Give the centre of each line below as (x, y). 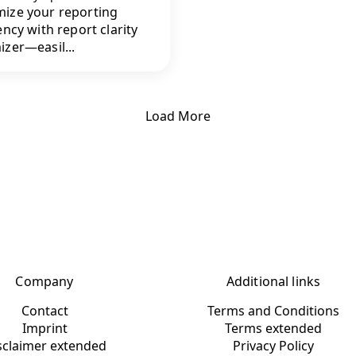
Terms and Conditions (273, 310)
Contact (44, 310)
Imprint (44, 328)
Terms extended (273, 328)
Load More (178, 116)
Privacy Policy (273, 345)
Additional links (273, 281)
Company (44, 281)
